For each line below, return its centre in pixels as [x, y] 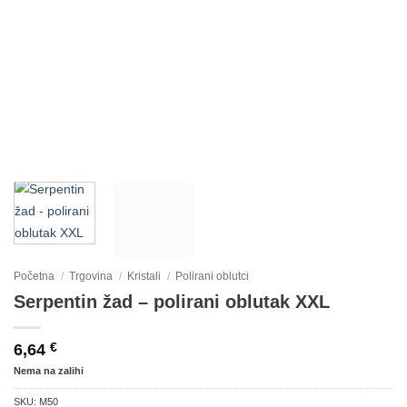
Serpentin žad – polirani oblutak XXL [172, 302]
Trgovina [91, 277]
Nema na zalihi [49, 371]
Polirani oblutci [213, 277]
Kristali [144, 277]
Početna [34, 277]
